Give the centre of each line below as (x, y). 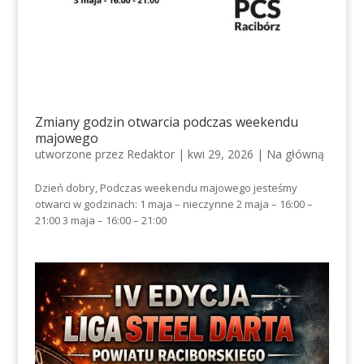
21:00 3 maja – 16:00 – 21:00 (100, 221)
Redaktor (150, 154)
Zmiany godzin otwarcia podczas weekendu (166, 122)
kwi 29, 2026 (220, 154)
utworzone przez (80, 154)
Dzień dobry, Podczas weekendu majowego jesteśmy (166, 188)
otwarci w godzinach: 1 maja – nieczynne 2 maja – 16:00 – (173, 204)
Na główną (295, 154)
